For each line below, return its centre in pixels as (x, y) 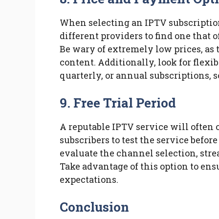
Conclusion (95, 207)
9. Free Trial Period (118, 103)
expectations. (89, 180)
